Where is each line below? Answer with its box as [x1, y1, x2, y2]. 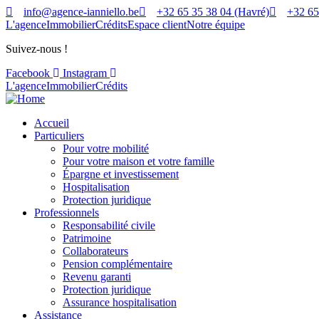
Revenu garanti [63, 271, 131, 283]
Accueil [34, 117, 69, 129]
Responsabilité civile [63, 219, 155, 231]
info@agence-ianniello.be [23, 6, 139, 18]
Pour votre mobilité [63, 142, 149, 155]
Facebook [6, 67, 50, 79]
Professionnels [34, 206, 99, 219]
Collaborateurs [63, 245, 128, 257]
